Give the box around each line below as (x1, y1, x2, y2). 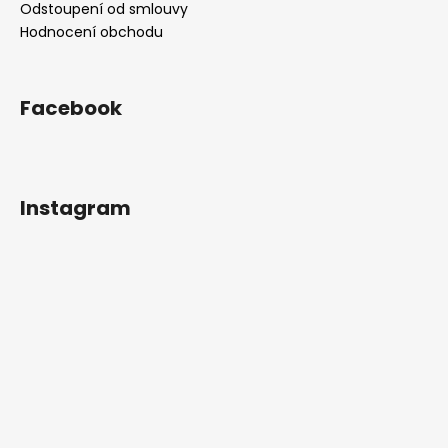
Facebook (20, 93, 122, 122)
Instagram (20, 193, 131, 222)
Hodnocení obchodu (20, 21, 163, 42)
